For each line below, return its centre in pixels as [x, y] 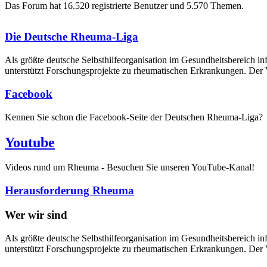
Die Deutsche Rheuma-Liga [72, 37]
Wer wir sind [36, 215]
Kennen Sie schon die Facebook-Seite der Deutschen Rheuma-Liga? [135, 117]
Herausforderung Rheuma [69, 191]
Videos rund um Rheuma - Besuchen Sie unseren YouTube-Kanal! [130, 167]
